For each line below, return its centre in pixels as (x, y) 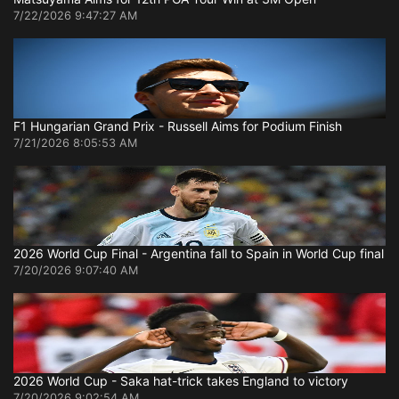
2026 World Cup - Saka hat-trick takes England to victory (181, 380)
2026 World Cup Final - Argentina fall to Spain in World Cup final (199, 253)
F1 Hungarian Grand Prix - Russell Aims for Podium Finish (178, 126)
